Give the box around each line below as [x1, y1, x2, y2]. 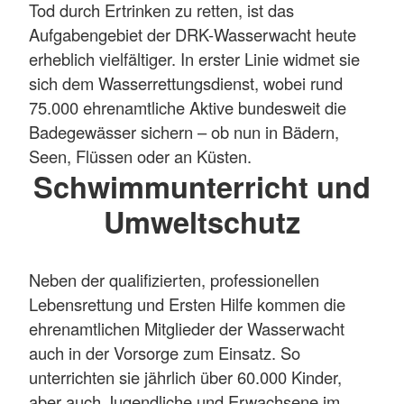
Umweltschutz [104, 199, 300, 243]
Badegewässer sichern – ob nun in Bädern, [29, 119, 339, 143]
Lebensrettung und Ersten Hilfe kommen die [29, 292, 345, 317]
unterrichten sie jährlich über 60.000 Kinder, [29, 365, 342, 390]
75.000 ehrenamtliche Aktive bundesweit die [29, 95, 346, 119]
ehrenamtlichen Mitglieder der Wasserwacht [29, 317, 344, 341]
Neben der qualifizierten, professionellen [29, 268, 319, 292]
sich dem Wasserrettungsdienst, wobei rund [29, 70, 343, 95]
